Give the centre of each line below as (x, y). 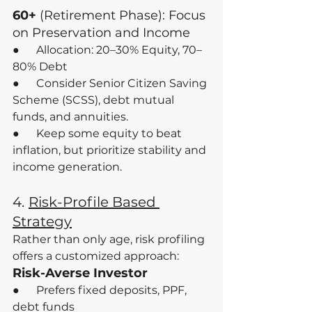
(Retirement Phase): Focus (123, 16)
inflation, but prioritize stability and (111, 150)
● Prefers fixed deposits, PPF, (101, 290)
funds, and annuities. (70, 117)
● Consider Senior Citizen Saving (111, 84)
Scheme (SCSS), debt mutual (95, 100)
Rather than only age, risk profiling (110, 240)
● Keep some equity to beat (99, 134)
